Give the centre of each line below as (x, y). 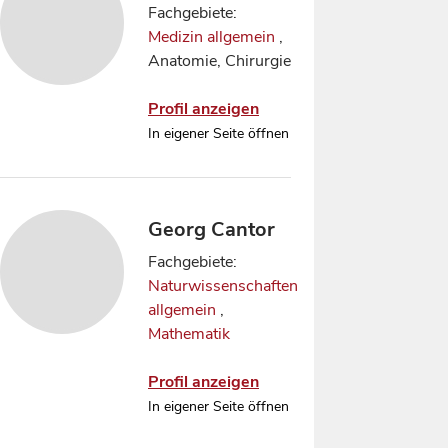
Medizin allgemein (211, 37)
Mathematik (189, 334)
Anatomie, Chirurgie (219, 61)
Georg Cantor (211, 229)
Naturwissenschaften (223, 286)
